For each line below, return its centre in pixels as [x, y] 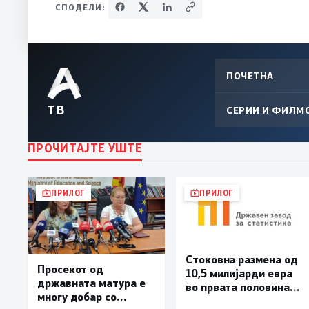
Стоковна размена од [242, 259]
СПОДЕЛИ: [80, 7]
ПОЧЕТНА [250, 76]
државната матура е [91, 283]
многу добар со [77, 297]
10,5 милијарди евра [239, 273]
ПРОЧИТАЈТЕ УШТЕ [85, 148]
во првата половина [238, 287]
